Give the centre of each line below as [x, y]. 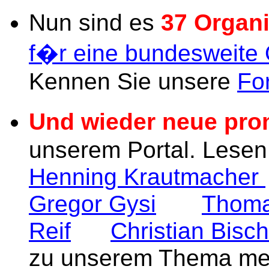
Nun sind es [95, 23]
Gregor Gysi [92, 204]
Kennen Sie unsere [133, 81]
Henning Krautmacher [147, 177]
